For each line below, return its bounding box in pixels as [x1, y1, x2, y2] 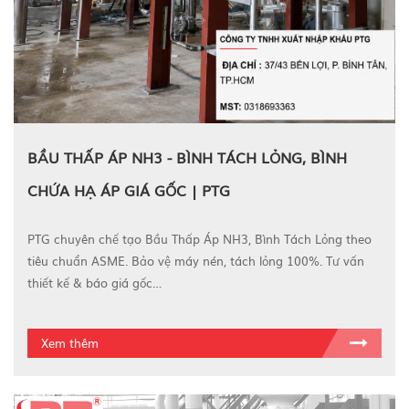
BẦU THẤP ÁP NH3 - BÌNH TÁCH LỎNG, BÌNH [27, 145, 347, 168]
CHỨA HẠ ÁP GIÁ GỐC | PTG [27, 178, 230, 201]
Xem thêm [41, 333, 99, 351]
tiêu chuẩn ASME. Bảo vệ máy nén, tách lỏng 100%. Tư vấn [27, 251, 364, 269]
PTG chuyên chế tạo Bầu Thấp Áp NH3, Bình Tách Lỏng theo [27, 229, 372, 247]
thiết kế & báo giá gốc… [27, 273, 162, 291]
